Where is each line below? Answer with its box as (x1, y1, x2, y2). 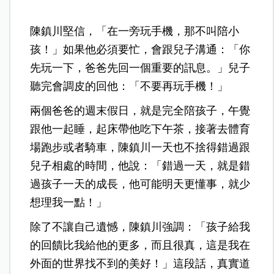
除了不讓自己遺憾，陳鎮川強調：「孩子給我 (30, 221, 251, 234)
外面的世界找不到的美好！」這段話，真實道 (30, 257, 251, 270)
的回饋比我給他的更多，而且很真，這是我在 (30, 239, 251, 252)
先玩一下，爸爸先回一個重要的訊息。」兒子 (30, 62, 251, 75)
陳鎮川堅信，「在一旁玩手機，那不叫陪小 (30, 25, 240, 38)
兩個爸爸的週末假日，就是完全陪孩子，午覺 (30, 105, 251, 117)
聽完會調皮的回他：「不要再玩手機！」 (30, 80, 229, 93)
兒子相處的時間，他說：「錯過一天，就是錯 (30, 160, 251, 172)
